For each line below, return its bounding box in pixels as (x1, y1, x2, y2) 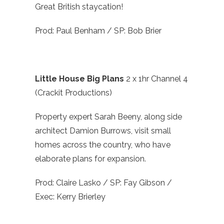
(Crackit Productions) (35, 88, 112, 98)
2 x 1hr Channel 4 (126, 74, 188, 84)
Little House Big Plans (35, 74, 126, 84)
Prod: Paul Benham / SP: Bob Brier (35, 26, 161, 36)
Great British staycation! (35, 2, 123, 12)
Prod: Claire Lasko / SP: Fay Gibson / (35, 178, 172, 188)
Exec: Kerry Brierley (35, 192, 105, 202)
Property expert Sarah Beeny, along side (35, 112, 182, 122)
